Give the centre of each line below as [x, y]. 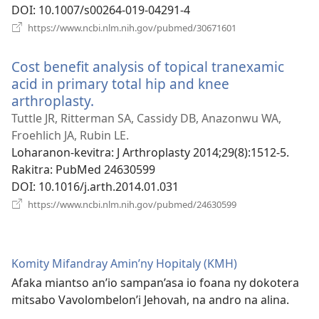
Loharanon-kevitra [61, 152]
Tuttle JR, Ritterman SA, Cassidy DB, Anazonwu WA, [146, 118]
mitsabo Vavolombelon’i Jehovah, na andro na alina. [150, 299]
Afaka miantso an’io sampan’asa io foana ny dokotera [155, 282]
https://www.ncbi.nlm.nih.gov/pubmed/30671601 [131, 27]
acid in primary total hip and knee [120, 83]
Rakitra [31, 169]
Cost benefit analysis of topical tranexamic [148, 66]
